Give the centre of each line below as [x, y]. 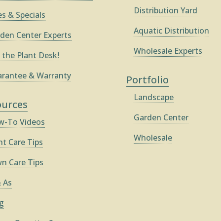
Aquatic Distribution [172, 30]
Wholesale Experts [168, 51]
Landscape [154, 97]
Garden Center [161, 118]
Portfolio [148, 80]
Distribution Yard [166, 10]
